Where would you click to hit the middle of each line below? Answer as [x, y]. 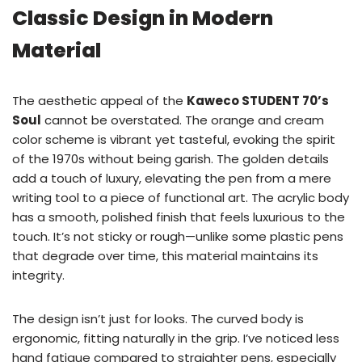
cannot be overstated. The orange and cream [183, 120]
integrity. [38, 276]
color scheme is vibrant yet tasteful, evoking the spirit [174, 140]
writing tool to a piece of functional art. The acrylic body [181, 198]
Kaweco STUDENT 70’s [258, 101]
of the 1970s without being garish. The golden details [170, 159]
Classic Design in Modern [143, 19]
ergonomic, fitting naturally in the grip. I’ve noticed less [176, 339]
